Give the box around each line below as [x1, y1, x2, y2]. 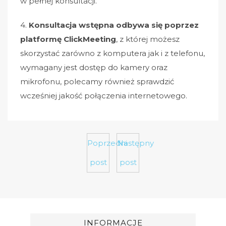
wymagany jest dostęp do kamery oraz [20, 63, 167, 72]
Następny [117, 138, 154, 148]
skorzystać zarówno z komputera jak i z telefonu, [20, 48, 205, 58]
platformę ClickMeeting [20, 34, 116, 44]
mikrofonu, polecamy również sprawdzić [20, 77, 174, 86]
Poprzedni [87, 138, 127, 148]
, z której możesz [116, 34, 180, 44]
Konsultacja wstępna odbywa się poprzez [29, 20, 199, 30]
